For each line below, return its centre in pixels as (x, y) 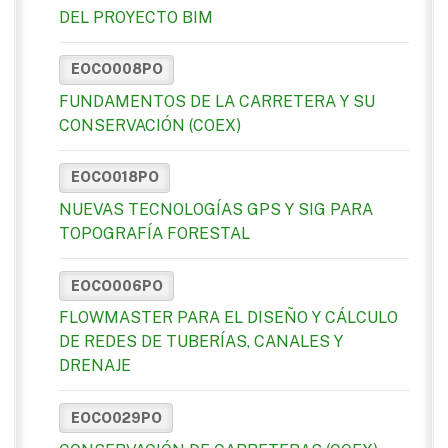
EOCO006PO (116, 285)
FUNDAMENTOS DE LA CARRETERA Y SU (217, 101)
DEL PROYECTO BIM (136, 17)
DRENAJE (95, 366)
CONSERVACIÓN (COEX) (150, 125)
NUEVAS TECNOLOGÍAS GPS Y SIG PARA (216, 210)
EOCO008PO (116, 69)
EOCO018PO (114, 177)
